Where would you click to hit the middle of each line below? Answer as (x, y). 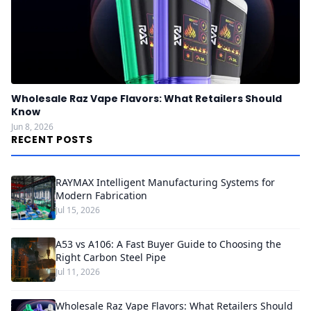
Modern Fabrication (101, 195)
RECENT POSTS (52, 140)
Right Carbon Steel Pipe (111, 257)
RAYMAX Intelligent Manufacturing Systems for (165, 182)
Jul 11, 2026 (78, 272)
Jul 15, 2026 (78, 210)
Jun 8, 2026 (32, 127)
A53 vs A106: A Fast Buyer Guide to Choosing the (168, 244)
